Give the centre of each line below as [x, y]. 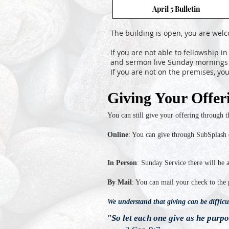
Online [118, 135]
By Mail [120, 182]
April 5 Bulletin [176, 9]
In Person [122, 163]
